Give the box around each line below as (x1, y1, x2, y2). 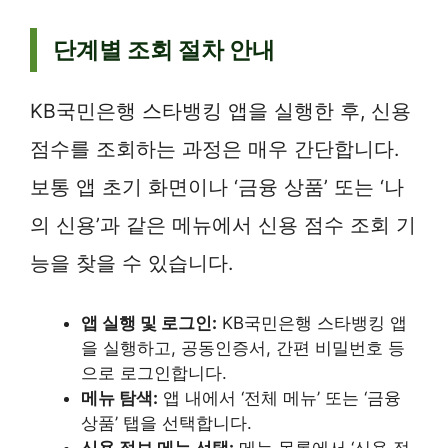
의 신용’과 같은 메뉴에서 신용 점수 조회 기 (30, 212, 416, 237)
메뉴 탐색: (81, 388, 158, 409)
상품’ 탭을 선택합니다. (81, 413, 252, 434)
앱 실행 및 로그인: (81, 313, 217, 334)
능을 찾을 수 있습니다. (30, 250, 233, 275)
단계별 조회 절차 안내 (53, 35, 275, 64)
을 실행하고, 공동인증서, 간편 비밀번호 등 (81, 338, 405, 359)
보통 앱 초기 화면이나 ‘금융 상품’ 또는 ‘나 (30, 174, 404, 199)
